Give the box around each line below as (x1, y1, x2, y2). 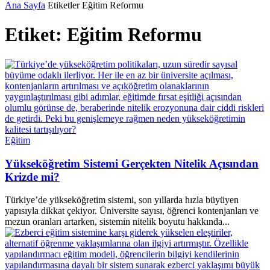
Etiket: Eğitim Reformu (5, 24, 202, 46)
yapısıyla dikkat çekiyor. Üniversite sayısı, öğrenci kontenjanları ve (5, 206, 259, 216)
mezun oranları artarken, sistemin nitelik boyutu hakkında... (5, 216, 230, 227)
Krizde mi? (5, 170, 60, 183)
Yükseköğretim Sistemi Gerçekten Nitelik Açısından (5, 157, 259, 170)
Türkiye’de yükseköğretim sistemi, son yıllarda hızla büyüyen (5, 195, 239, 206)
